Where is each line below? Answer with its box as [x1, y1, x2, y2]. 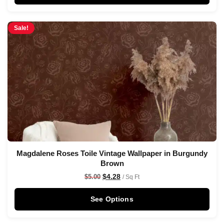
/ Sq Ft [122, 173, 139, 181]
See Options [90, 195, 133, 203]
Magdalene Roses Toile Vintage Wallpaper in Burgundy [16, 149, 207, 158]
